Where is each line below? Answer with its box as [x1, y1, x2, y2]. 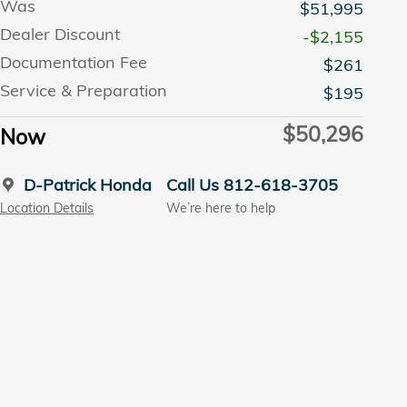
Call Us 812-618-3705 [166, 174, 338, 195]
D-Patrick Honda [24, 174, 152, 195]
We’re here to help [166, 200, 275, 215]
